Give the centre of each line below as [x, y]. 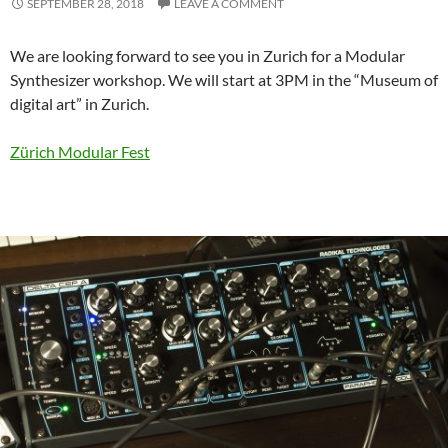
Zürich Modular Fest [80, 151]
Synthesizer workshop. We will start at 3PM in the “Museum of [224, 79]
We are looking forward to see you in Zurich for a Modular [207, 55]
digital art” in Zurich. [79, 103]
